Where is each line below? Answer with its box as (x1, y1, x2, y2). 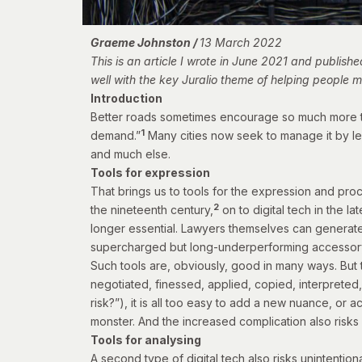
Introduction (90, 91, 162, 106)
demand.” (90, 128, 141, 143)
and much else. (90, 147, 170, 162)
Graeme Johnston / (90, 36, 200, 50)
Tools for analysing (90, 333, 201, 347)
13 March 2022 (200, 36, 282, 50)
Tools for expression (90, 166, 210, 180)
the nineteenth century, (90, 203, 213, 217)
